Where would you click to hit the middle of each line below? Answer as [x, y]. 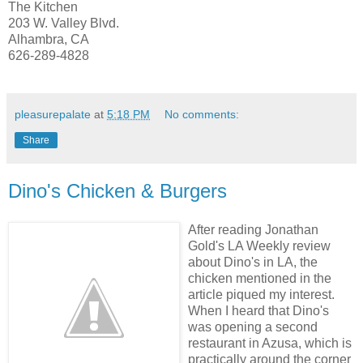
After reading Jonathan [253, 229]
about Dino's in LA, [242, 262]
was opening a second [253, 327]
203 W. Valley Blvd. [64, 23]
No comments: [202, 114]
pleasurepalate [53, 114]
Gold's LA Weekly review [259, 246]
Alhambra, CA [49, 40]
